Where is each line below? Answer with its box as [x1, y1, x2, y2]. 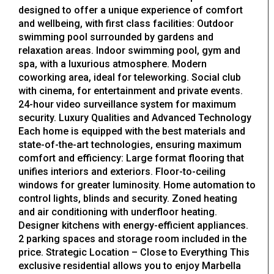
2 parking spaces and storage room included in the [18, 233, 246, 245]
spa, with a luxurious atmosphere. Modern [18, 58, 207, 70]
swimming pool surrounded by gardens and [18, 31, 213, 43]
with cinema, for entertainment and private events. [18, 85, 243, 97]
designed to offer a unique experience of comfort [18, 4, 243, 17]
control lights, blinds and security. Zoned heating [18, 193, 237, 205]
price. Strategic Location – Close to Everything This [18, 246, 250, 259]
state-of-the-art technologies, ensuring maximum [18, 139, 242, 151]
